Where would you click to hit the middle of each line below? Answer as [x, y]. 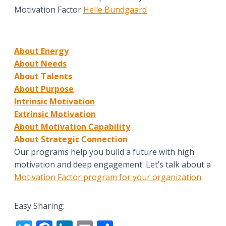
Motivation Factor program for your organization [108, 177]
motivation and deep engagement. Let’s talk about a [112, 165]
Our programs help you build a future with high [104, 152]
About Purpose [44, 89]
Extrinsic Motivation [55, 114]
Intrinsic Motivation [54, 102]
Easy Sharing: [39, 206]
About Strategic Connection [71, 139]
